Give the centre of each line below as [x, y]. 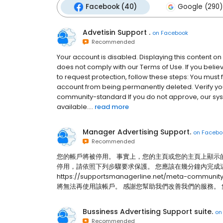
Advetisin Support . [116, 32]
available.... [75, 107]
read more [112, 107]
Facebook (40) [111, 7]
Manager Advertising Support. [137, 132]
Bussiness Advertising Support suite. [148, 212]
